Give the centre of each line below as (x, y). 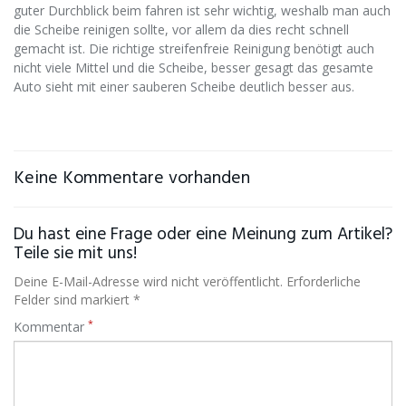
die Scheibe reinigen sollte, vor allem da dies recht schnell (181, 30)
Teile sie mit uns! (75, 255)
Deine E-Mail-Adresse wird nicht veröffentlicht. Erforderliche (187, 282)
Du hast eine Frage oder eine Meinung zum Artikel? (203, 236)
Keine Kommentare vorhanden (132, 179)
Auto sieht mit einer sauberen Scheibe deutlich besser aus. (184, 87)
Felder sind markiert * (77, 300)
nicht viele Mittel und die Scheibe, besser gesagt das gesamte (193, 68)
